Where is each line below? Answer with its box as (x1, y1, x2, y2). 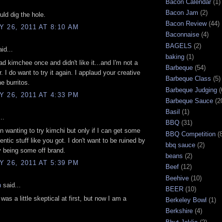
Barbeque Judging (166, 86, 217, 94)
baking (166, 53, 184, 60)
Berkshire (166, 207, 193, 215)
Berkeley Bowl (166, 196, 207, 204)
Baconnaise (166, 31, 199, 39)
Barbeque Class (166, 75, 211, 83)
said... (1, 181, 21, 189)
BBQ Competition (166, 130, 216, 138)
